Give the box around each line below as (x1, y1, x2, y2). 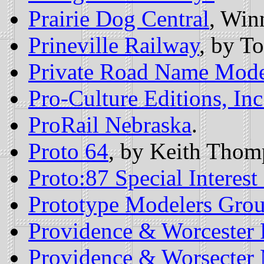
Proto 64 (28, 138, 108, 164)
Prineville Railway (28, 32, 199, 58)
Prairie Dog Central (28, 6, 209, 32)
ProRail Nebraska (28, 112, 192, 138)
